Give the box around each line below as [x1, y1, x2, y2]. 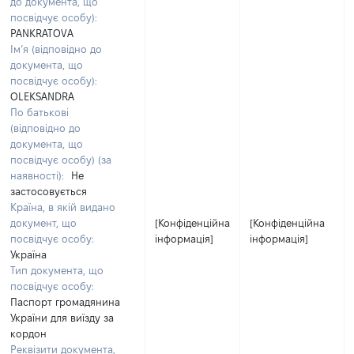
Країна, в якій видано [10, 201, 115, 213]
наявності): [10, 170, 64, 181]
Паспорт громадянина [10, 296, 120, 307]
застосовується [10, 186, 87, 197]
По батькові [10, 107, 69, 118]
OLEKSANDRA [10, 91, 74, 102]
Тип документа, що [10, 265, 104, 276]
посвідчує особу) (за [10, 154, 111, 165]
